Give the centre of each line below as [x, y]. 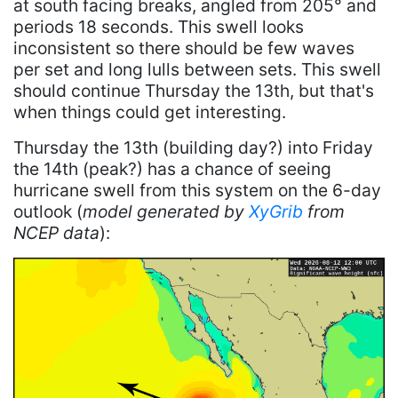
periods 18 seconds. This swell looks [159, 26]
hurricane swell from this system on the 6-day [197, 190]
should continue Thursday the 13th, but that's [194, 90]
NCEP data [56, 232]
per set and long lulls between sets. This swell [197, 69]
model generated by [166, 211]
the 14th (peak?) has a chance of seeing [172, 168]
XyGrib [276, 211]
